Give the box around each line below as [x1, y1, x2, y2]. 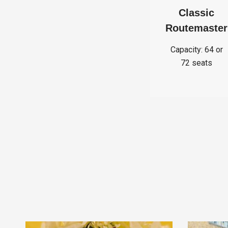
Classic [179, 7, 214, 19]
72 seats [181, 58, 212, 68]
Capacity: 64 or [170, 45, 223, 55]
